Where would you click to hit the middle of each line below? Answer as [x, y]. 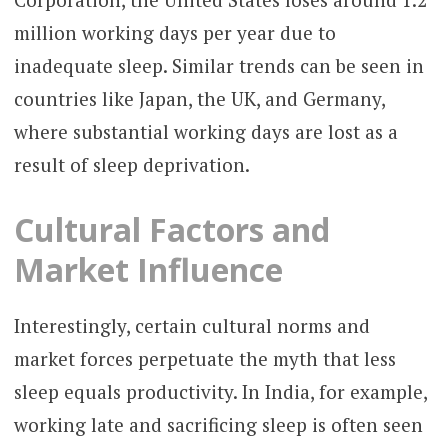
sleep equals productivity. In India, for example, [220, 391]
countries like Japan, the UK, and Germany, [199, 99]
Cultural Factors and [171, 229]
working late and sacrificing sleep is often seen [218, 424]
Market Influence [148, 269]
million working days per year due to [174, 33]
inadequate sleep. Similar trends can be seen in [218, 66]
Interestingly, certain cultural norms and [191, 325]
